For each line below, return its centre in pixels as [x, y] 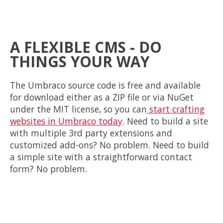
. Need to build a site [165, 121]
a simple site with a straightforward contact [101, 157]
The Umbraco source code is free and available [105, 85]
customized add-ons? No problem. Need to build [110, 145]
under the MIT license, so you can [78, 109]
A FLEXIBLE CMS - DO [86, 47]
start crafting [176, 109]
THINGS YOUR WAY [80, 61]
